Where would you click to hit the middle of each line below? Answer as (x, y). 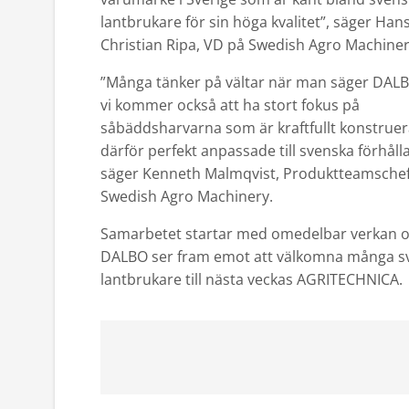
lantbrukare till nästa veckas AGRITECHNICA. (252, 279)
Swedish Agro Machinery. (187, 196)
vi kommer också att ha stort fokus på (230, 105)
